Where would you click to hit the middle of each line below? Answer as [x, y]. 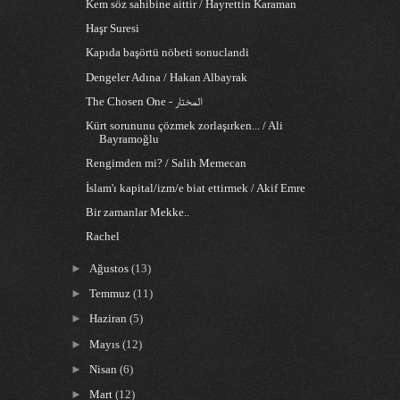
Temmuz [112, 294]
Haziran [110, 319]
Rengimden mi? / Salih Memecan [167, 164]
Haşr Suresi [113, 29]
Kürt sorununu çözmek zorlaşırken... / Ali [185, 126]
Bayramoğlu [129, 140]
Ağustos [111, 268]
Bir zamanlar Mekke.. [138, 212]
